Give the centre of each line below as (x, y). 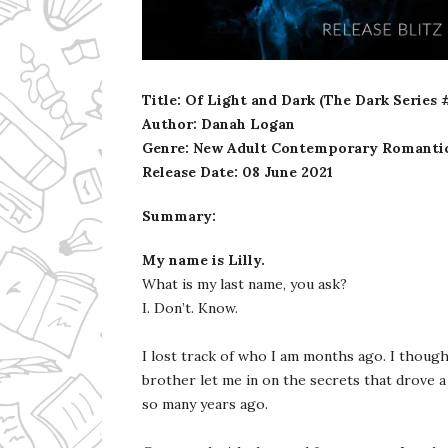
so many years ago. (205, 403)
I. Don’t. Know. (190, 307)
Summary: (179, 215)
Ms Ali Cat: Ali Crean (250, 63)
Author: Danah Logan (218, 123)
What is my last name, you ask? (244, 283)
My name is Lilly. (203, 259)
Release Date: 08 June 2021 (237, 171)
